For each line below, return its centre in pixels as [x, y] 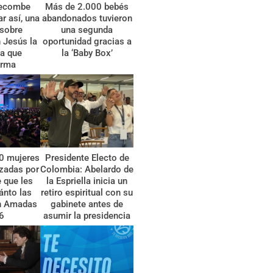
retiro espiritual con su [87, 193]
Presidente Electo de [87, 158]
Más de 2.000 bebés [87, 7]
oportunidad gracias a [87, 42]
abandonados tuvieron [87, 19]
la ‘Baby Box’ [87, 53]
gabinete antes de [87, 204]
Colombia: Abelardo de [87, 170]
